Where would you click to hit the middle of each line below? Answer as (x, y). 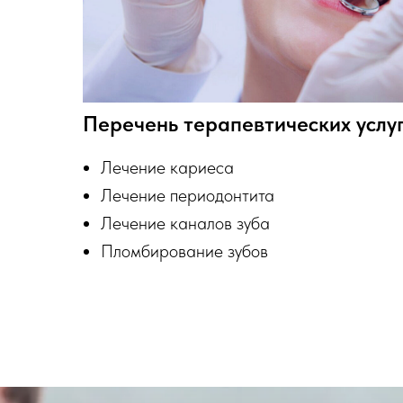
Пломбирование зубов (184, 251)
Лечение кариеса (167, 168)
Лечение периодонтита (188, 196)
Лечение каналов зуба (185, 224)
